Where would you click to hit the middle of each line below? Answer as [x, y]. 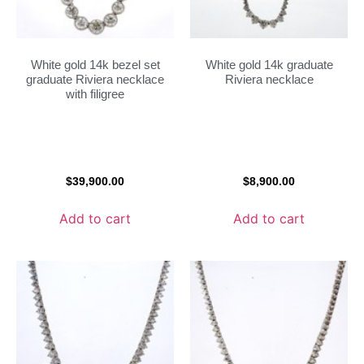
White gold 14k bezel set [95, 64]
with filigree [95, 93]
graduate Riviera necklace [95, 79]
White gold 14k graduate [269, 64]
